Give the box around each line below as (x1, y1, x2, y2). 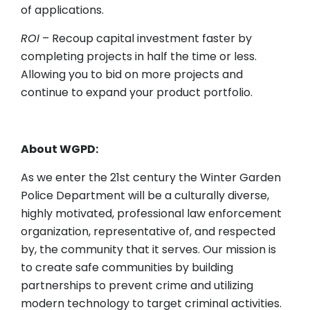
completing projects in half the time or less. (21, 48, 257, 65)
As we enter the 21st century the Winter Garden (21, 170, 281, 186)
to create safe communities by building (21, 259, 233, 276)
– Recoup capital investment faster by (39, 30, 252, 47)
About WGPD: (21, 141, 98, 158)
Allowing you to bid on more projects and (21, 66, 243, 83)
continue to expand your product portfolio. (21, 84, 253, 101)
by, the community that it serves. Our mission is (21, 241, 276, 258)
